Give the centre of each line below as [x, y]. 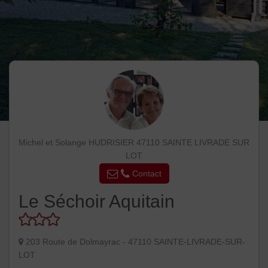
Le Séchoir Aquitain [97, 202]
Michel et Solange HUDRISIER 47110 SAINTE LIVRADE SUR [134, 142]
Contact [145, 173]
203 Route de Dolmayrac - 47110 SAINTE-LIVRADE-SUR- [135, 241]
